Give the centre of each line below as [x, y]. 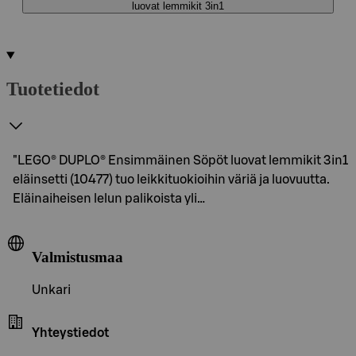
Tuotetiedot [53, 89]
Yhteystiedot [70, 333]
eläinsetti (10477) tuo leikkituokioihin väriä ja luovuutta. [171, 179]
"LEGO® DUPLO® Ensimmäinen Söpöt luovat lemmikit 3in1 [180, 160]
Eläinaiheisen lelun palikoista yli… [109, 198]
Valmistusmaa [77, 257]
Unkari [51, 290]
